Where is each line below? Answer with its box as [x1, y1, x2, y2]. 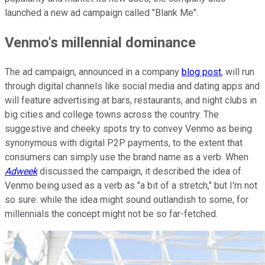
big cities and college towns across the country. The [5, 108, 219, 120]
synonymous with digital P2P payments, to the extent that [5, 137, 243, 148]
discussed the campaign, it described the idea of [37, 165, 241, 177]
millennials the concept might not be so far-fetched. [5, 208, 218, 219]
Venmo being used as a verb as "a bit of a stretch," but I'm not [5, 179, 257, 191]
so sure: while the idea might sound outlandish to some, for [5, 193, 248, 205]
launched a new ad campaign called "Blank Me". [5, 7, 198, 18]
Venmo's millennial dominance [5, 34, 196, 51]
